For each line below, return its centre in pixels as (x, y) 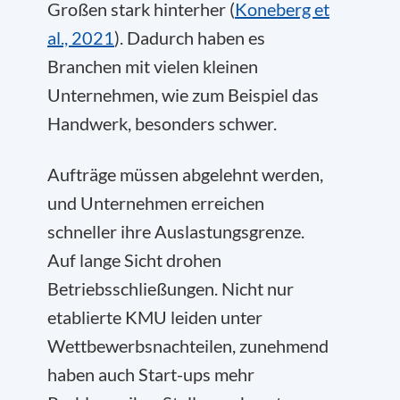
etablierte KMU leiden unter (155, 317)
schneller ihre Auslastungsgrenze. (176, 231)
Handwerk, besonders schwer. (162, 123)
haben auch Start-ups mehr (151, 374)
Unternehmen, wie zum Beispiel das (183, 94)
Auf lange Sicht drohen (134, 259)
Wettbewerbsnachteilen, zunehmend (188, 345)
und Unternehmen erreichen (156, 202)
